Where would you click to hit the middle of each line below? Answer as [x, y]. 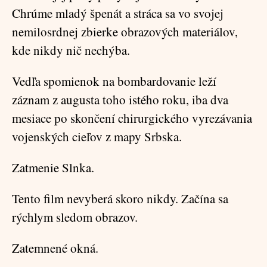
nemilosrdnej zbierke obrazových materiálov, [125, 32]
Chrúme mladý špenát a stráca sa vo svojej [118, 13]
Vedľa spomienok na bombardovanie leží [114, 81]
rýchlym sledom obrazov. [75, 217]
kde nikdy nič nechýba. [71, 50]
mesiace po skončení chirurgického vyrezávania [132, 118]
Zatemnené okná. [55, 248]
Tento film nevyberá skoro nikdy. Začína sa [120, 198]
